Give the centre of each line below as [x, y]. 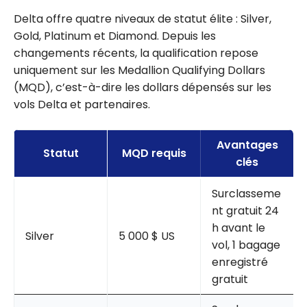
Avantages [247, 145]
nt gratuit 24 [245, 210]
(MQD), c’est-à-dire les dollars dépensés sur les [143, 87]
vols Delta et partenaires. [82, 104]
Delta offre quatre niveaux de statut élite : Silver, [143, 19]
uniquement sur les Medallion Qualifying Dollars [139, 70]
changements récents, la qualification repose [136, 53]
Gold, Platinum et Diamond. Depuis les [115, 36]
